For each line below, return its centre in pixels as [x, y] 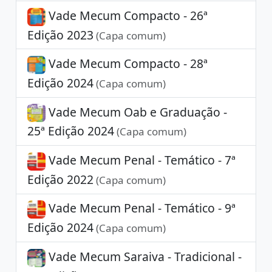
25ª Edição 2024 [70, 131]
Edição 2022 [60, 179]
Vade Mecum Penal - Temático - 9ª [140, 208]
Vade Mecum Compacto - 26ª [126, 15]
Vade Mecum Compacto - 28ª [126, 64]
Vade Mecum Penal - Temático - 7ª [140, 160]
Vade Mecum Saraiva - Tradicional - [143, 256]
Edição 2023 [60, 35]
